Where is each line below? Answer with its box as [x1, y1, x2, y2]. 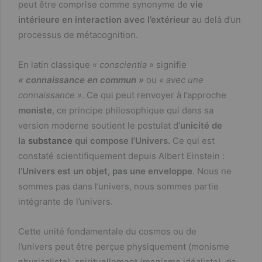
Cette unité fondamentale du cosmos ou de [18, 225, 196, 237]
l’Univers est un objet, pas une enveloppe [18, 165, 192, 177]
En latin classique [18, 58, 90, 70]
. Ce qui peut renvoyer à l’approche [82, 89, 226, 101]
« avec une [159, 74, 204, 85]
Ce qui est [173, 135, 215, 146]
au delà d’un [189, 13, 241, 25]
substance [28, 135, 73, 146]
